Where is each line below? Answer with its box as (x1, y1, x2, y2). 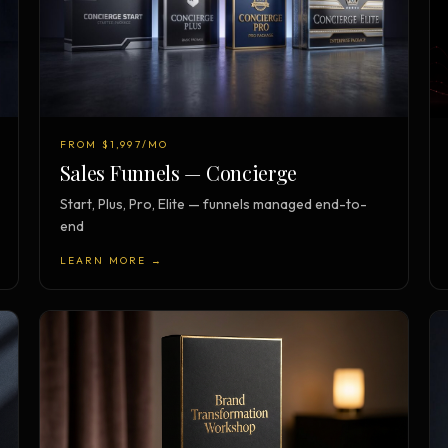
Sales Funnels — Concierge (59, 158, 298, 186)
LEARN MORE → (59, 253, 164, 267)
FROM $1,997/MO (59, 137, 169, 151)
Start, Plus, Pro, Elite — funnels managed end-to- (59, 194, 367, 213)
